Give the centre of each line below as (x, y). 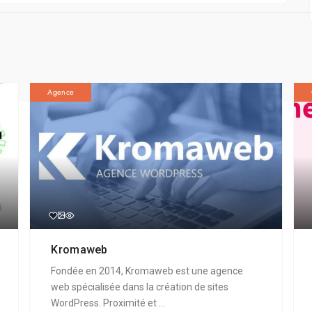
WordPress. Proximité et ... (108, 303)
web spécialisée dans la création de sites (140, 287)
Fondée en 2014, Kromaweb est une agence (147, 271)
